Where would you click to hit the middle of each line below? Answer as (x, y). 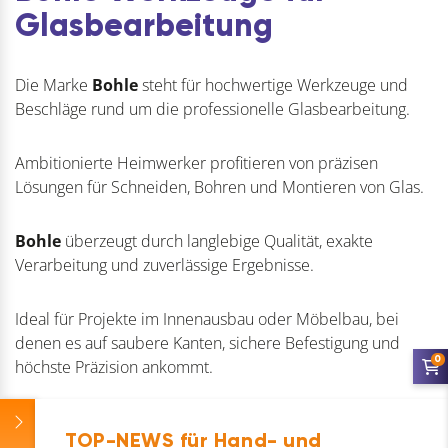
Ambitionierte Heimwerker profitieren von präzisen (196, 163)
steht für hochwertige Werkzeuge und (275, 85)
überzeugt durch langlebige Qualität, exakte (217, 241)
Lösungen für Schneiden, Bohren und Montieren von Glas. (219, 187)
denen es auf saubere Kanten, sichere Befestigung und (207, 343)
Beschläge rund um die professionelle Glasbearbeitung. (212, 109)
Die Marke (53, 85)
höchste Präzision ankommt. (114, 367)
